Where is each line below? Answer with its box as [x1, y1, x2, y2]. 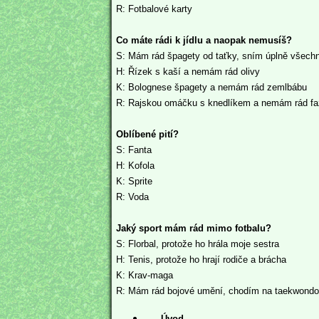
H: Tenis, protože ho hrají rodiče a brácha [116, 253, 286, 265]
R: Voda [116, 191, 149, 202]
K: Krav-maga [116, 269, 173, 281]
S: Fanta [116, 144, 152, 155]
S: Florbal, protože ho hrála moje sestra [116, 238, 279, 249]
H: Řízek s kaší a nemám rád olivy [116, 66, 260, 77]
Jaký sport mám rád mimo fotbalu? [116, 222, 271, 234]
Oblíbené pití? [116, 128, 179, 140]
